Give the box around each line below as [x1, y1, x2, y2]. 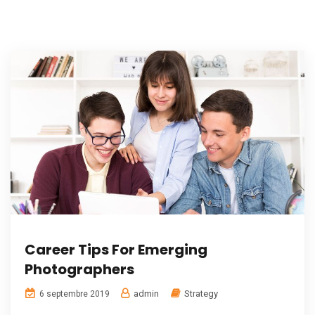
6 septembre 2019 [37, 289, 110, 300]
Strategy [184, 288, 218, 300]
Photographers [25, 259, 134, 280]
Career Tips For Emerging [25, 240, 207, 260]
